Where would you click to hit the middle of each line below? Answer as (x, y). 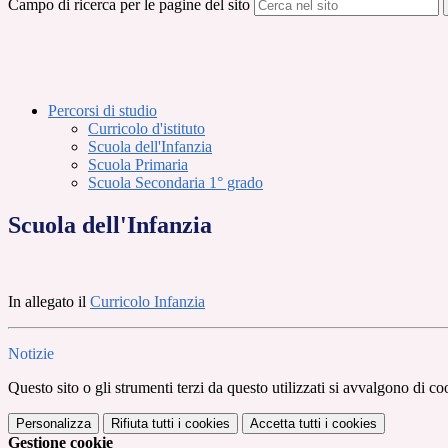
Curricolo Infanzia (147, 302)
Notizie (31, 354)
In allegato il (49, 302)
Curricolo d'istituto (146, 129)
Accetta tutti (285, 424)
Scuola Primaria (138, 165)
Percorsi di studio (102, 111)
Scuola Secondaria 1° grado (175, 183)
